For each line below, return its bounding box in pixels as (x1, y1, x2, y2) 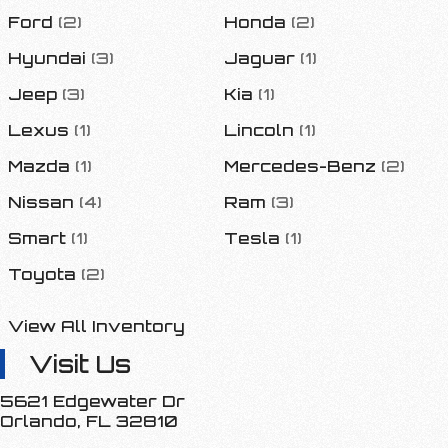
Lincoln (224, 120, 294, 140)
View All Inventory (8, 316, 185, 336)
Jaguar (224, 48, 295, 68)
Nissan (8, 192, 74, 212)
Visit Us (28, 349, 131, 379)
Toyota (8, 264, 76, 284)
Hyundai (8, 48, 86, 68)
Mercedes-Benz (224, 156, 376, 176)
